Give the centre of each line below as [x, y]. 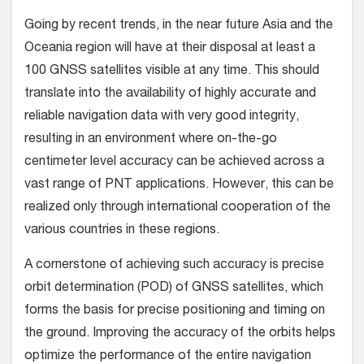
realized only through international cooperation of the [178, 208]
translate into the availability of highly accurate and [170, 95]
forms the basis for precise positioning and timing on [175, 312]
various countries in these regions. [122, 231]
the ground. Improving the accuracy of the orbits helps [180, 334]
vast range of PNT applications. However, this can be [179, 186]
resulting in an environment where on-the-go [151, 140]
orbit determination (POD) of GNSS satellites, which [174, 289]
